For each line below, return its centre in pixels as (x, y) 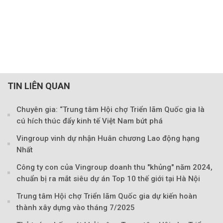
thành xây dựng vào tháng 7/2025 (76, 208)
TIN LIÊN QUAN (39, 86)
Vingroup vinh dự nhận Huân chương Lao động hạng (108, 139)
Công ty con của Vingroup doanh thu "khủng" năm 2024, (114, 167)
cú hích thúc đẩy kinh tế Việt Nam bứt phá (90, 121)
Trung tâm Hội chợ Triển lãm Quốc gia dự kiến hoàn (107, 196)
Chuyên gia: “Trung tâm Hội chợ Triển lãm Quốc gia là (111, 110)
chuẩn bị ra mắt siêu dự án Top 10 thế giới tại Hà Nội (108, 179)
